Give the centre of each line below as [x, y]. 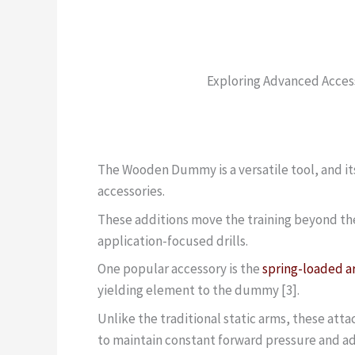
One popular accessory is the [180, 269]
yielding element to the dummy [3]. [198, 290]
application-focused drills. [173, 240]
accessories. [131, 191]
